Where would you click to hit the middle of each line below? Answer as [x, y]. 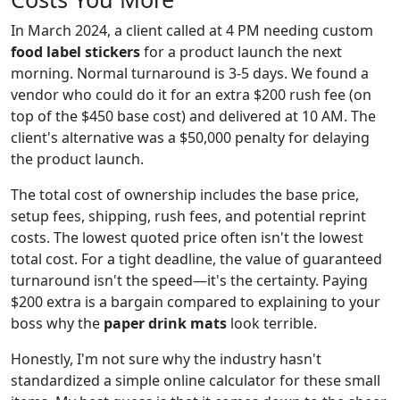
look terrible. [272, 323]
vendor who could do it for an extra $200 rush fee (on [191, 94]
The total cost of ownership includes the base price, [185, 194]
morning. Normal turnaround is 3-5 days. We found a [190, 73]
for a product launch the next [241, 51]
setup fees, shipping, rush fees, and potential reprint [188, 216]
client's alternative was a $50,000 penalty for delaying [190, 137]
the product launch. [77, 158]
